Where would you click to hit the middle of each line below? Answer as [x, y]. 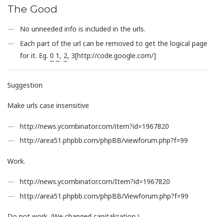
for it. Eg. [35, 55]
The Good [32, 9]
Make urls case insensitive [48, 106]
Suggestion [25, 85]
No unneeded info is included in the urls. [83, 29]
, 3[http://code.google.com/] [112, 55]
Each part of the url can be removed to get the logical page [114, 43]
